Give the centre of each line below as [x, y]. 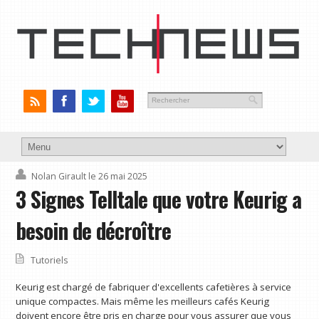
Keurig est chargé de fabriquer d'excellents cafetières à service [154, 287]
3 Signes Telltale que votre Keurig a [159, 200]
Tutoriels [49, 261]
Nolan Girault [59, 177]
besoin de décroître [94, 231]
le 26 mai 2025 [118, 177]
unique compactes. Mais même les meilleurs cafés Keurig [143, 302]
